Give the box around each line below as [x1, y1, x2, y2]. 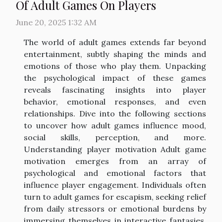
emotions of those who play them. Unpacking [24, 61, 206, 71]
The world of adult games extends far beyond [24, 37, 206, 48]
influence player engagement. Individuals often [24, 180, 206, 190]
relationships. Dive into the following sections [24, 109, 206, 119]
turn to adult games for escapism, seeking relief [24, 192, 206, 202]
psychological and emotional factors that [24, 168, 206, 178]
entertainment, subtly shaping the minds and [24, 49, 206, 59]
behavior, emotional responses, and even [24, 97, 206, 107]
